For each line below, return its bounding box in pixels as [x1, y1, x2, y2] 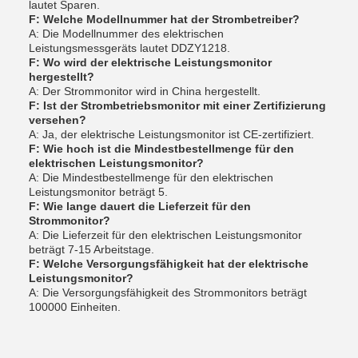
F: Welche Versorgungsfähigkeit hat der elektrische [29, 257, 308, 270]
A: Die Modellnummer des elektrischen [29, 27, 224, 40]
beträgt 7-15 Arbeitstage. [29, 243, 154, 256]
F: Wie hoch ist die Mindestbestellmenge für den [29, 142, 294, 155]
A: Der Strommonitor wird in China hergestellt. [29, 85, 261, 97]
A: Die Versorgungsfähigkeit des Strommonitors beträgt [29, 286, 307, 299]
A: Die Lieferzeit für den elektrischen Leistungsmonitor [29, 229, 302, 241]
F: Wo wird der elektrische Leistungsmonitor [29, 56, 272, 69]
